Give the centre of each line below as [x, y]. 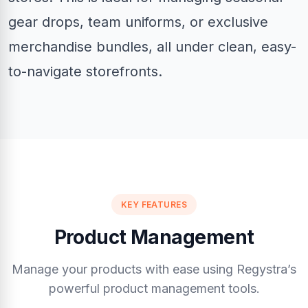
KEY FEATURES [154, 205]
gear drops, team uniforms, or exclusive [138, 22]
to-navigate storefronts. [85, 72]
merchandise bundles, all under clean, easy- [152, 47]
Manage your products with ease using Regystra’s [154, 269]
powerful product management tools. [154, 289]
